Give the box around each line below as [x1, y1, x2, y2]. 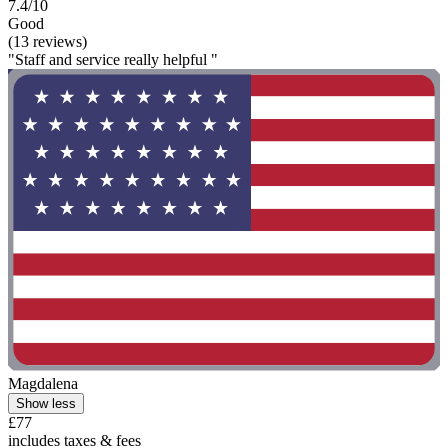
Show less [16, 396, 76, 412]
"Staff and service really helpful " [8, 51, 218, 69]
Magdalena [8, 375, 78, 393]
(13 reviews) [8, 33, 87, 51]
